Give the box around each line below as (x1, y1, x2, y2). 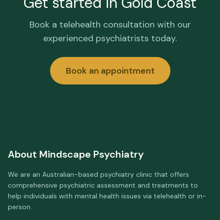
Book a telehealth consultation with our (29, 19, 191, 30)
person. (8, 202, 32, 211)
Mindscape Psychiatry (39, 148, 144, 161)
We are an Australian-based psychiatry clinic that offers (8, 170, 189, 179)
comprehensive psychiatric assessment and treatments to (8, 181, 198, 190)
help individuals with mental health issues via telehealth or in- (8, 192, 206, 200)
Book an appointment (65, 65, 155, 77)
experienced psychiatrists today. (43, 32, 177, 44)
